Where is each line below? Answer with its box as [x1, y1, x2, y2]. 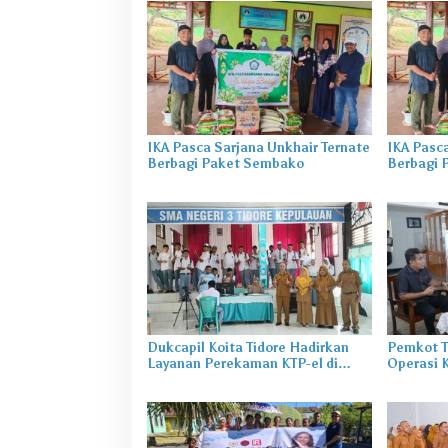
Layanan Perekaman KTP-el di [147, 355, 338, 371]
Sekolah [147, 371, 200, 387]
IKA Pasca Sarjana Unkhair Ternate [147, 139, 370, 155]
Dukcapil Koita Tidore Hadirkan [147, 339, 349, 355]
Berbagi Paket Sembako [147, 155, 304, 171]
